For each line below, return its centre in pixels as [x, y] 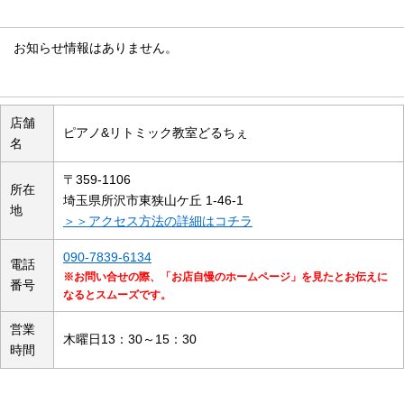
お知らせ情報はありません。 [96, 48]
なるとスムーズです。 [117, 295]
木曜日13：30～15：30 [130, 339]
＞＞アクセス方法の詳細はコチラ [158, 221]
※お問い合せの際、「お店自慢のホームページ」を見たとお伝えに [225, 277]
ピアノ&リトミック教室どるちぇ [156, 133]
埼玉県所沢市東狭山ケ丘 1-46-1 [153, 200]
